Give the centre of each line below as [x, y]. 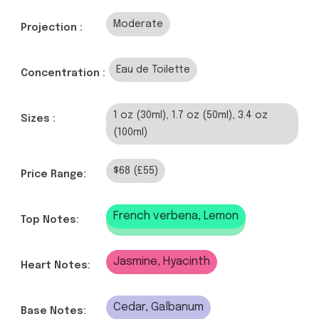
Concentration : [63, 74]
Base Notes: [53, 312]
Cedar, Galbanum [158, 308]
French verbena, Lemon [176, 216]
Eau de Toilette [153, 70]
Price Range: [53, 175]
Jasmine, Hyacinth [162, 262]
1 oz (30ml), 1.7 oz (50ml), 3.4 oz [190, 116]
